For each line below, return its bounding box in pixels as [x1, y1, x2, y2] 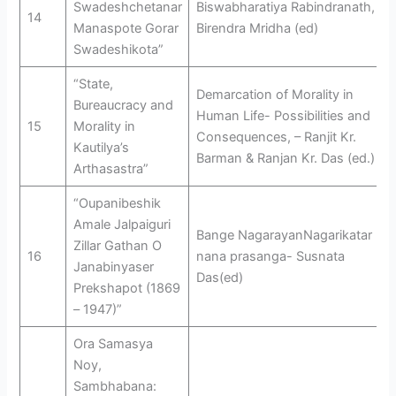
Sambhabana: [72, 377, 156, 394]
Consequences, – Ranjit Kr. [195, 128, 356, 145]
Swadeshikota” [72, 41, 164, 57]
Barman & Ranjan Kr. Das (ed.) [195, 149, 375, 166]
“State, [72, 75, 113, 92]
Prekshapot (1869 [72, 279, 180, 296]
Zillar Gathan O [72, 237, 162, 254]
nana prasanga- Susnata [195, 247, 345, 264]
